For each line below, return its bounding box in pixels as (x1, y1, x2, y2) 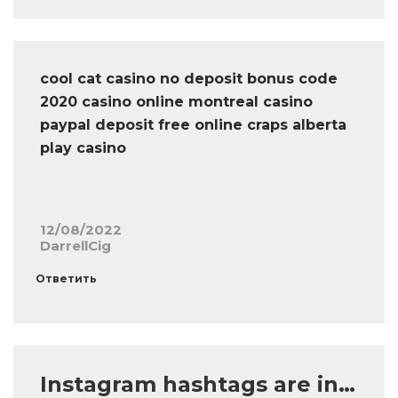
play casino (40, 139, 126, 157)
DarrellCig (40, 237, 111, 255)
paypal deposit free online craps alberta (40, 116, 346, 134)
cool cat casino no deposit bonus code (40, 70, 338, 88)
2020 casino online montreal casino (40, 93, 313, 111)
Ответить (36, 272, 97, 286)
